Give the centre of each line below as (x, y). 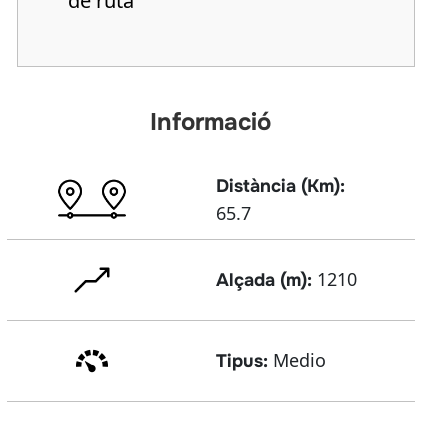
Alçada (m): (263, 280)
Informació (211, 122)
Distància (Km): (280, 185)
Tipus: (241, 361)
